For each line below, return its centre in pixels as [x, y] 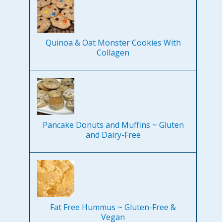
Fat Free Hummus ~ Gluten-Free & [113, 207]
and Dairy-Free [113, 135]
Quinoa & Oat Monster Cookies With [113, 43]
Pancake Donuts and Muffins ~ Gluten [113, 125]
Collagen [113, 53]
